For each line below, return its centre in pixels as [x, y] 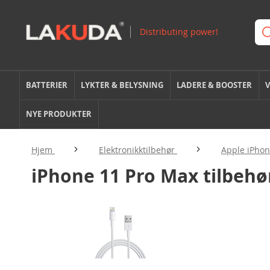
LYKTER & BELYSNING [122, 85]
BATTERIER [47, 85]
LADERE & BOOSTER [215, 85]
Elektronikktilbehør [138, 150]
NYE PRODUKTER [59, 114]
